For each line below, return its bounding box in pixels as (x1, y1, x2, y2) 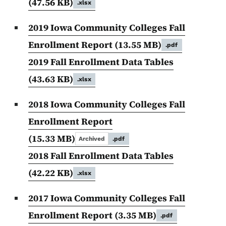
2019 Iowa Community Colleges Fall (28, 21, 185, 34)
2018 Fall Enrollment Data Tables (28, 149, 174, 162)
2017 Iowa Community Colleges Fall (28, 192, 185, 205)
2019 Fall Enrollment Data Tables (28, 55, 174, 69)
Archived (79, 135, 105, 143)
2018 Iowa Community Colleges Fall (28, 98, 185, 111)
